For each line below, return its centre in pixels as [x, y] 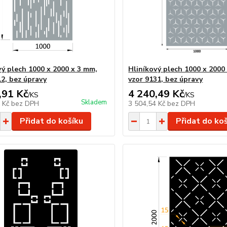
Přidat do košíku [51, 121]
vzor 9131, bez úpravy [166, 79]
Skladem [94, 102]
